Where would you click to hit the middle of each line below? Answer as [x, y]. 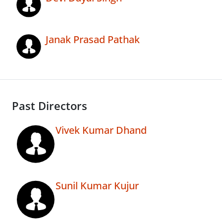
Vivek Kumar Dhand [101, 130]
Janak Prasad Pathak [93, 40]
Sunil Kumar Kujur [97, 186]
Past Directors [50, 106]
